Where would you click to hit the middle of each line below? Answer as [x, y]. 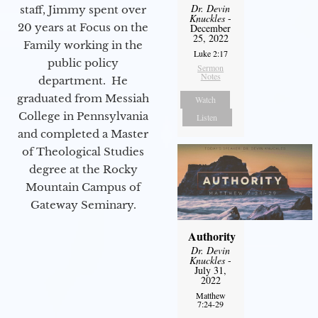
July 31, [211, 270]
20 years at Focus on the [83, 27]
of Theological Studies [83, 151]
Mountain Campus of [83, 187]
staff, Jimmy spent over [83, 9]
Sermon [211, 67]
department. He [83, 80]
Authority [212, 236]
